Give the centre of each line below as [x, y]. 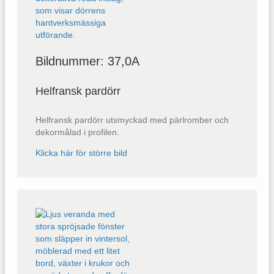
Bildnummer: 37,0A [87, 61]
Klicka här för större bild [81, 153]
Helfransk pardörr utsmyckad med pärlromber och [132, 120]
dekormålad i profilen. [77, 132]
